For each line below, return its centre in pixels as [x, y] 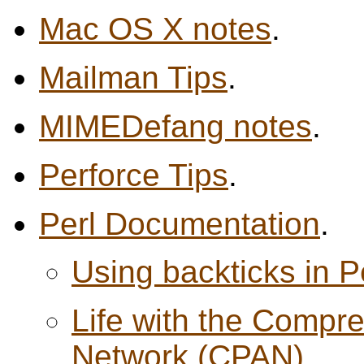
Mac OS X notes [155, 29]
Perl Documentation [180, 223]
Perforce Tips [134, 175]
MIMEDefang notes [175, 126]
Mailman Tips [133, 78]
